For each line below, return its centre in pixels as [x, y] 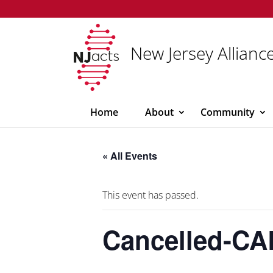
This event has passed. [151, 195]
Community [228, 112]
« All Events [130, 156]
